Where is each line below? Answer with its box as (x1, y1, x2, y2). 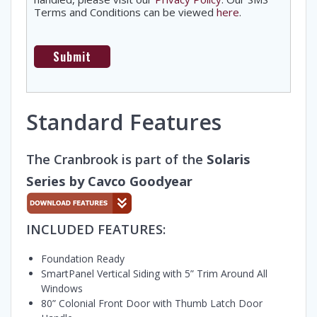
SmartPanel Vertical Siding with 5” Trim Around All (41, 266, 267, 280)
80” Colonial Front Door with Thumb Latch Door (41, 296, 263, 310)
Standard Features (26, 106, 221, 137)
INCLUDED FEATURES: (26, 219, 166, 238)
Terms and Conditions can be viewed (34, 4, 217, 19)
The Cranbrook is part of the (26, 149, 207, 168)
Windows (41, 281, 83, 295)
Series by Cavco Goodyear (26, 171, 192, 190)
